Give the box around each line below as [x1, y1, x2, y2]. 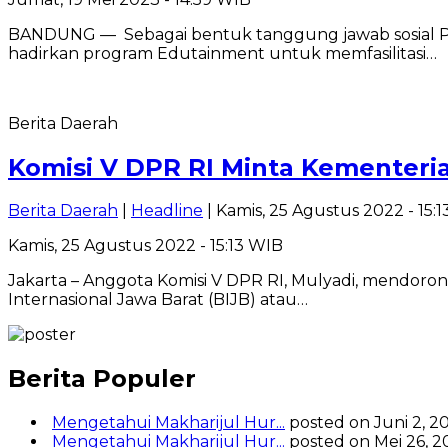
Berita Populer [8, 364, 196, 394]
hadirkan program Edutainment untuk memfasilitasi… [8, 43, 437, 63]
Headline [131, 201, 203, 221]
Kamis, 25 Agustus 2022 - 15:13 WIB [8, 236, 283, 256]
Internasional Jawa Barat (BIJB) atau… [8, 290, 308, 310]
